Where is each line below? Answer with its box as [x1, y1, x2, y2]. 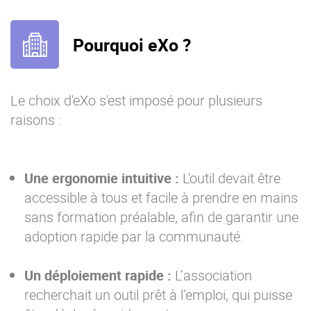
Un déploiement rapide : [24, 266, 171, 285]
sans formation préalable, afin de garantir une [24, 208, 299, 227]
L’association [171, 266, 252, 285]
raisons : [10, 110, 61, 130]
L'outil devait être [179, 169, 280, 188]
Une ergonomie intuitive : [24, 169, 179, 188]
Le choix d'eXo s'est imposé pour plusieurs [10, 91, 262, 110]
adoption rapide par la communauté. [24, 227, 244, 246]
